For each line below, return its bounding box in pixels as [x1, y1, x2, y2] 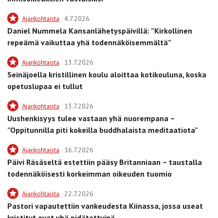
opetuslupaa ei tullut [7, 81, 83, 91]
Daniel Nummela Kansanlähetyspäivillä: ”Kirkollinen [7, 26, 192, 36]
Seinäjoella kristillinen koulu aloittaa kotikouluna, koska [7, 70, 206, 80]
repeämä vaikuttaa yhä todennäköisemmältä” [7, 37, 171, 48]
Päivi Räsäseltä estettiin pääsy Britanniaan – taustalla [7, 157, 202, 167]
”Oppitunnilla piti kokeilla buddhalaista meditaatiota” [7, 125, 198, 135]
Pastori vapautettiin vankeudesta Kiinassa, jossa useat [7, 201, 203, 211]
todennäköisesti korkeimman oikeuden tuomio [7, 169, 172, 179]
